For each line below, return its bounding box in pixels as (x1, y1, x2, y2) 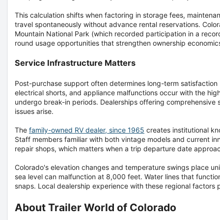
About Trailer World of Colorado (15, 201, 176, 214)
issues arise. (15, 107, 54, 115)
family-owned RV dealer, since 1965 (29, 125, 144, 134)
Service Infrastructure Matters (15, 57, 136, 68)
